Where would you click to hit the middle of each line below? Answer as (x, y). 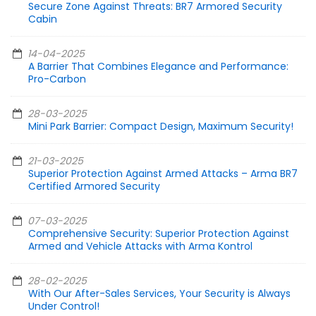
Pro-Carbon (57, 79)
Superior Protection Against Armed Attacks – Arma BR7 (163, 174)
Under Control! (64, 306)
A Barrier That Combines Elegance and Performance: (158, 67)
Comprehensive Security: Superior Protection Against (159, 234)
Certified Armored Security (94, 187)
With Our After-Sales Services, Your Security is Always (159, 294)
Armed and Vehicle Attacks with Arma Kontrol (140, 247)
